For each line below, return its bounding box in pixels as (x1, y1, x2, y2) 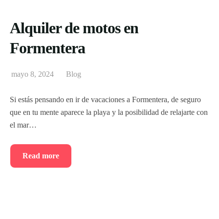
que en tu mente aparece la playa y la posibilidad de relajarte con (10, 108, 208, 116)
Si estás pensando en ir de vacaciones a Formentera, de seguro (10, 95, 201, 104)
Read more (22, 151, 59, 160)
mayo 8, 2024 (11, 69, 54, 78)
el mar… (10, 120, 37, 129)
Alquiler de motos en (10, 19, 138, 37)
